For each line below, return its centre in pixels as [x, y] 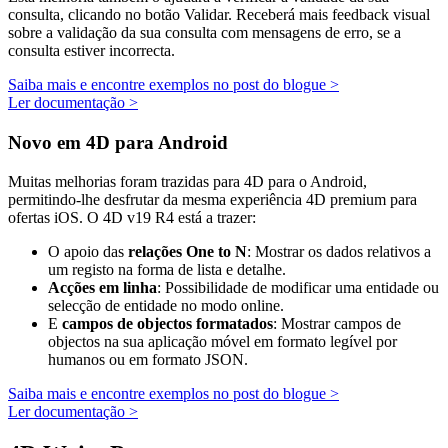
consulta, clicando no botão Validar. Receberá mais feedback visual [219, 15]
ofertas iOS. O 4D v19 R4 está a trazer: [132, 217]
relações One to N [187, 251]
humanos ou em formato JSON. [148, 359]
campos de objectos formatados [167, 323]
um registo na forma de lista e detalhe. [167, 269]
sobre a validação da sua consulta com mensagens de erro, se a [204, 33]
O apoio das [88, 251]
